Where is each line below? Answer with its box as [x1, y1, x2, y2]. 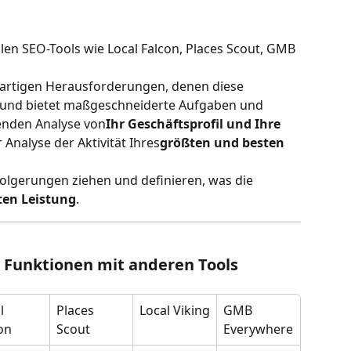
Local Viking [139, 302, 210, 320]
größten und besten [160, 134, 288, 151]
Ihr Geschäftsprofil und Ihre [106, 115, 284, 132]
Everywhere [223, 320, 293, 338]
